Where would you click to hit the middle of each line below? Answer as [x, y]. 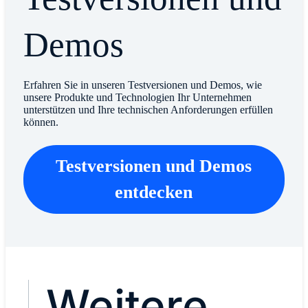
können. [41, 122]
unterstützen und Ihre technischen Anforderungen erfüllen [148, 109]
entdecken [154, 192]
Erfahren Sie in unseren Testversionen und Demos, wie [142, 85]
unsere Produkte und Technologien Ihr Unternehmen [137, 97]
